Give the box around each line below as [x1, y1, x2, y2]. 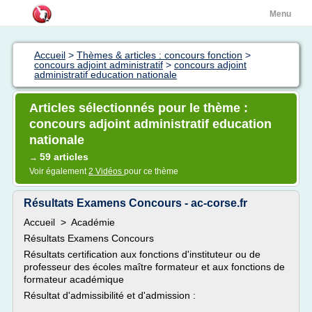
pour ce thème [124, 166, 178, 176]
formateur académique [24, 274, 124, 285]
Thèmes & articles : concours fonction [77, 49, 242, 61]
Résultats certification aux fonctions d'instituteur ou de [24, 249, 260, 260]
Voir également [29, 166, 88, 176]
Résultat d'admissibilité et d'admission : [24, 290, 196, 301]
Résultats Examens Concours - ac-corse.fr [24, 197, 247, 209]
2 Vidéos [88, 166, 124, 176]
